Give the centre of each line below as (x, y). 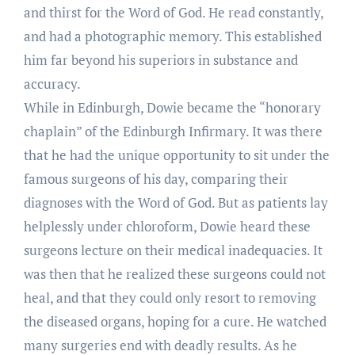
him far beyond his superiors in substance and (160, 59)
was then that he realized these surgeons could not (174, 273)
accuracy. (52, 83)
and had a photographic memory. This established (172, 36)
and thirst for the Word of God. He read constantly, (173, 12)
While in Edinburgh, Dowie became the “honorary (172, 107)
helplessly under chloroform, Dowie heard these (167, 226)
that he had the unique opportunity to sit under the (176, 155)
